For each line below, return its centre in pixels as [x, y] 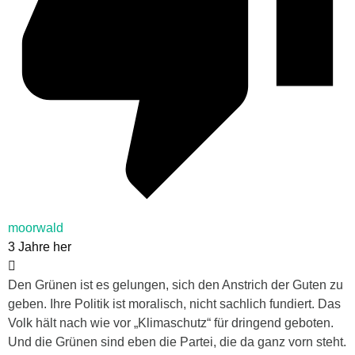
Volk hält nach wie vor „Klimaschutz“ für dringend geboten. [171, 323]
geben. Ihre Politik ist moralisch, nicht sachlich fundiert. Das [174, 303]
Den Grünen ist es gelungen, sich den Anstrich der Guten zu [176, 284]
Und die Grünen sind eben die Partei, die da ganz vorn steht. [177, 342]
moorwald [36, 227]
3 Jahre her [40, 246]
